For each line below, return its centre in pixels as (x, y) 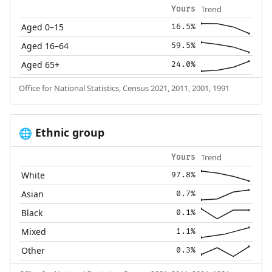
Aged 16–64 (45, 46)
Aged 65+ (41, 65)
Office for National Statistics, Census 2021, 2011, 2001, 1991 (124, 88)
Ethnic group (68, 133)
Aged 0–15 (43, 27)
